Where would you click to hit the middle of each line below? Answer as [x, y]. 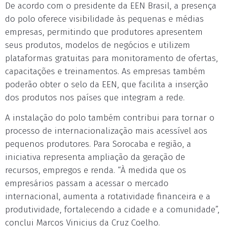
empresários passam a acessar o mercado [87, 183]
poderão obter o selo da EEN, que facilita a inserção [107, 84]
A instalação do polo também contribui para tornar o [110, 118]
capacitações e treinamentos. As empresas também [105, 71]
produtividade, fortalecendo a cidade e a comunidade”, [112, 210]
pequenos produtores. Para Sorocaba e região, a [98, 144]
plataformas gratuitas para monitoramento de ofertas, [111, 58]
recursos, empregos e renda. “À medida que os [96, 170]
